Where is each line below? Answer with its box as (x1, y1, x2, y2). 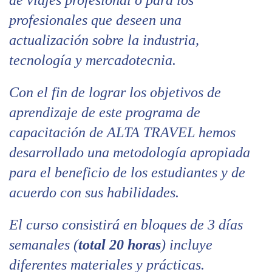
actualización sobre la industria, (9, 32, 199, 48)
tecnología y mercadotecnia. (9, 52, 176, 68)
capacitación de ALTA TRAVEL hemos (9, 124, 236, 140)
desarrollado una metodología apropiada (9, 144, 250, 160)
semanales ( (9, 236, 78, 253)
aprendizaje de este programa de (9, 104, 200, 120)
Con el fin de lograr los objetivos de (9, 84, 221, 100)
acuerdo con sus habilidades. (9, 184, 179, 200)
